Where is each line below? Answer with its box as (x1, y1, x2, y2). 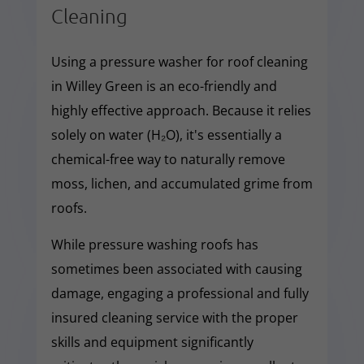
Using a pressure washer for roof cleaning (50, 52, 308, 71)
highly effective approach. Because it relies (50, 101, 311, 119)
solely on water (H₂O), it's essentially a (50, 125, 282, 144)
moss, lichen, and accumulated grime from (50, 174, 313, 193)
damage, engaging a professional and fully (50, 284, 309, 302)
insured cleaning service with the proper (50, 308, 298, 327)
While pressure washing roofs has (50, 235, 258, 253)
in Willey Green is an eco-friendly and (50, 76, 277, 95)
